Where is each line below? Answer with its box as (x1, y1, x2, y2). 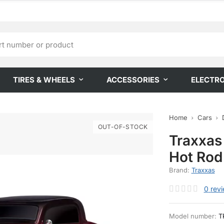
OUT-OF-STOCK (97, 123, 148, 130)
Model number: (168, 212, 218, 220)
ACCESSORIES (106, 75, 159, 84)
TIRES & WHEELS (13, 75, 75, 84)
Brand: (168, 166, 191, 174)
